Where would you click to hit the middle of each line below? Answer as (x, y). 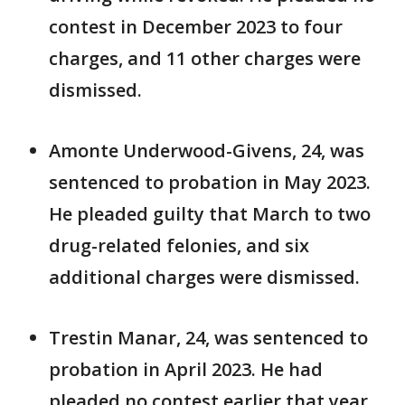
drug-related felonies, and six (179, 246)
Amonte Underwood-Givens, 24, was (207, 151)
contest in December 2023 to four (196, 27)
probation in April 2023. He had (186, 370)
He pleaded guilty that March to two (210, 214)
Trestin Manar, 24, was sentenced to (208, 338)
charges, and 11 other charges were (205, 59)
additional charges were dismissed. (204, 278)
